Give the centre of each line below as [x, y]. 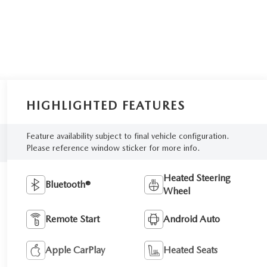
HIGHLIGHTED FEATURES [106, 105]
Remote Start [73, 219]
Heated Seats [191, 250]
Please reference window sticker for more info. [113, 148]
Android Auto [192, 219]
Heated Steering [197, 178]
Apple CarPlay [75, 250]
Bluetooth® [68, 184]
